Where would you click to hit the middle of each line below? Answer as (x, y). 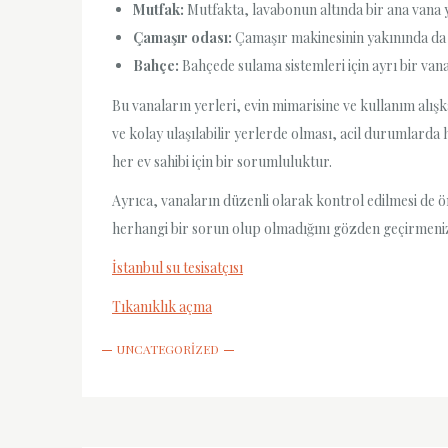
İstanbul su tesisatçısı (177, 267)
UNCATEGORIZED (168, 349)
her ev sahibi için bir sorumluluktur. (222, 161)
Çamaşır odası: (182, 38)
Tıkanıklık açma (162, 307)
